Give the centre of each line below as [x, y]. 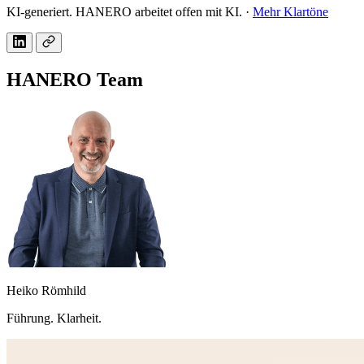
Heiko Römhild [46, 291]
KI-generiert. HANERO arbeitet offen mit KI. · [130, 12]
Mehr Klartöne [290, 12]
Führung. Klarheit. [54, 318]
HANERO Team [75, 80]
